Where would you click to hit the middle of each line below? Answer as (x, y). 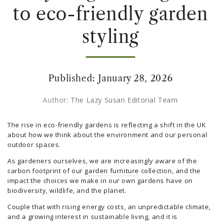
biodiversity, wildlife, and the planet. (67, 190)
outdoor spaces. (34, 145)
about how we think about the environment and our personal (108, 135)
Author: (57, 100)
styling (110, 37)
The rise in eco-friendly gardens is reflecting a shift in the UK (107, 125)
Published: (73, 78)
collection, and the (170, 171)
